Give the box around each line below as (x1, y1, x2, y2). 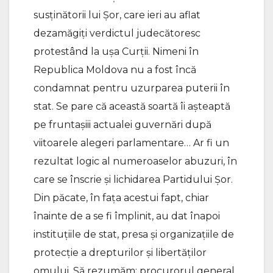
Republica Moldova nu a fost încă (34, 64, 196, 76)
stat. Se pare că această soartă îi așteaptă (34, 101, 230, 113)
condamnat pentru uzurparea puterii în (34, 82, 230, 94)
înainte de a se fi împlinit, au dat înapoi (34, 210, 220, 222)
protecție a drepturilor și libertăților (34, 247, 207, 259)
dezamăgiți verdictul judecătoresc (34, 27, 200, 40)
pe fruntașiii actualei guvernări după (34, 119, 211, 131)
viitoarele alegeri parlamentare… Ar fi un (34, 137, 229, 149)
